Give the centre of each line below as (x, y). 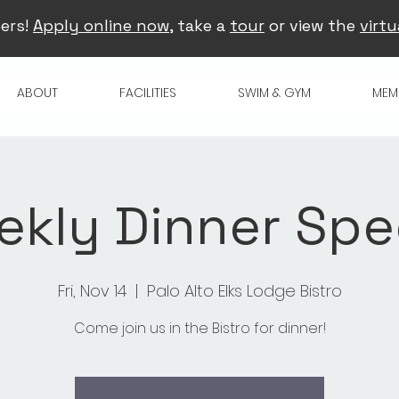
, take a (199, 25)
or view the (312, 25)
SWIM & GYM (275, 92)
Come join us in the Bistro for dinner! (199, 328)
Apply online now (101, 25)
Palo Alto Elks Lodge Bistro (244, 290)
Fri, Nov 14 (92, 290)
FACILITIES (148, 92)
